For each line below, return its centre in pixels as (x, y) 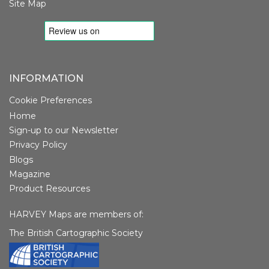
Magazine (30, 174)
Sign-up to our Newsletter (64, 131)
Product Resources (50, 189)
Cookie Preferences (50, 101)
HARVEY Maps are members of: (76, 215)
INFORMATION (46, 79)
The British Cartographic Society (76, 233)
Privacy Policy (38, 145)
